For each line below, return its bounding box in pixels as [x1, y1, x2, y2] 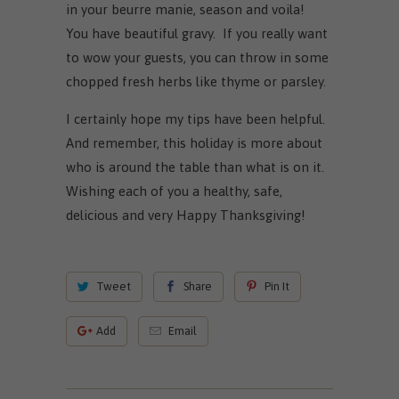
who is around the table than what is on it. [66, 159, 328, 175]
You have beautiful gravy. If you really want [66, 25, 328, 41]
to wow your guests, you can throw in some [66, 49, 329, 65]
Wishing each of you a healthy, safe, [66, 183, 282, 199]
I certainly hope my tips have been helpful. [66, 110, 329, 126]
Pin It [264, 279, 289, 293]
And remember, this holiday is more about [66, 134, 322, 151]
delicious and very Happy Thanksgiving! [66, 207, 305, 223]
